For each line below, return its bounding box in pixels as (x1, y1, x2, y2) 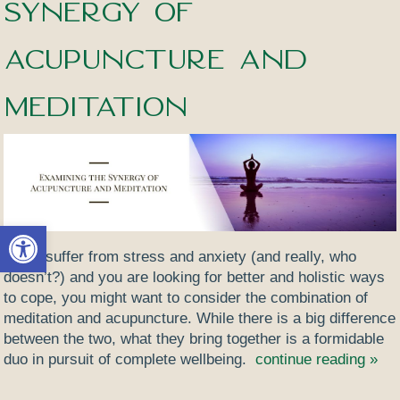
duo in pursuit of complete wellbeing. (4, 350, 252, 368)
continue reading (255, 350, 371, 368)
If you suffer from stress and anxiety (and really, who (4, 247, 357, 265)
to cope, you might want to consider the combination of (4, 288, 369, 306)
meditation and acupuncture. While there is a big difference (4, 309, 396, 327)
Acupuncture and (4, 42, 308, 77)
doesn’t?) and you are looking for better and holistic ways (4, 268, 386, 286)
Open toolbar (8, 217, 96, 250)
